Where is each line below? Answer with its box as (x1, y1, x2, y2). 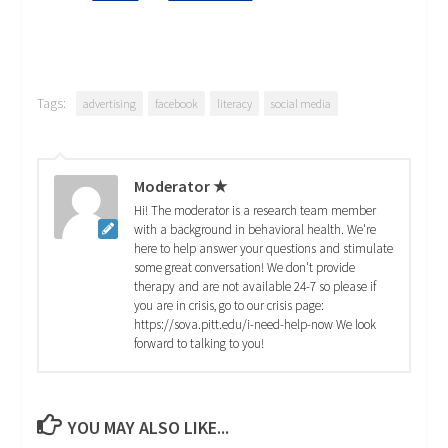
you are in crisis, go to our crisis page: (134, 297, 325, 315)
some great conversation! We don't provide (134, 259, 356, 277)
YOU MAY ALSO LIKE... (68, 416, 230, 440)
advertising (83, 96, 137, 112)
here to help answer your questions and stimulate (134, 240, 394, 258)
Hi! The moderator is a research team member (134, 202, 377, 220)
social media (271, 96, 332, 112)
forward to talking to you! (134, 335, 265, 353)
